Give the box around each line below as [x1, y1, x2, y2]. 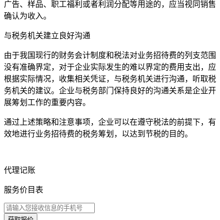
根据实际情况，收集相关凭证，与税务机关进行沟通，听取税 [4, 75, 216, 83]
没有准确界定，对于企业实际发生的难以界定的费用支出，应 [4, 63, 216, 72]
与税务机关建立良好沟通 [4, 31, 90, 40]
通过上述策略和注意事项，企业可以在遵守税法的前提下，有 [4, 118, 216, 127]
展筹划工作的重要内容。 [4, 98, 90, 107]
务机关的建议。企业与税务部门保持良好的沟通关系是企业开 [4, 86, 216, 95]
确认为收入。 [4, 12, 51, 21]
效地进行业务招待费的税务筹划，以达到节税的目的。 [4, 130, 192, 138]
